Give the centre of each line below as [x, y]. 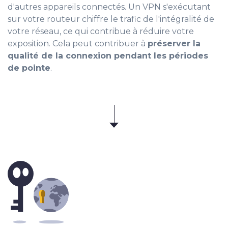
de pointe [29, 68]
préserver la [174, 44]
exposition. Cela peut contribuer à [78, 44]
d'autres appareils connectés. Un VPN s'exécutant [109, 7]
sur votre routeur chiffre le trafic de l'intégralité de [111, 19]
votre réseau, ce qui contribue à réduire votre [101, 32]
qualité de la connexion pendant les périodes [108, 56]
